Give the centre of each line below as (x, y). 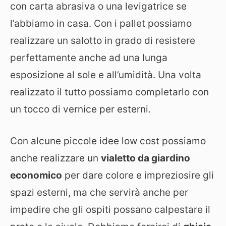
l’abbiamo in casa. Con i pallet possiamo (101, 24)
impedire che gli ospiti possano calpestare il (110, 209)
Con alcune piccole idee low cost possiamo (108, 141)
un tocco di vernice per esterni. (80, 109)
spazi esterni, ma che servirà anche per (99, 192)
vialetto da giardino (146, 158)
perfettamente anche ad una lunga (89, 58)
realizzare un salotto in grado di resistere (103, 41)
